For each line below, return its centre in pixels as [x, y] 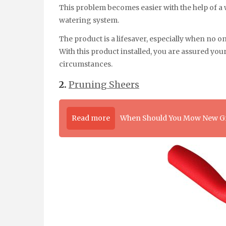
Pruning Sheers [104, 85]
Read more [91, 118]
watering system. [89, 20]
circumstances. [86, 64]
